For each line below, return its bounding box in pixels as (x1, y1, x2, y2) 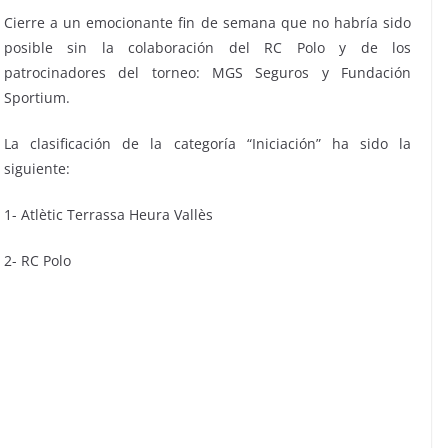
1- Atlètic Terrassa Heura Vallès (4, 204, 213, 224)
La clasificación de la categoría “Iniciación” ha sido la (4, 133, 411, 153)
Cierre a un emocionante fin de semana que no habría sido (4, 12, 411, 32)
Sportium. (4, 87, 70, 107)
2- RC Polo (4, 250, 71, 270)
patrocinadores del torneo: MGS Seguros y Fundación (4, 62, 411, 82)
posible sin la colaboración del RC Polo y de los (4, 37, 411, 57)
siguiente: (4, 158, 70, 178)
